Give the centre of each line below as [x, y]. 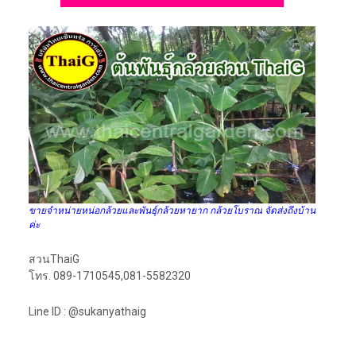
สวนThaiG [54, 259]
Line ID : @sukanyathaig [87, 311]
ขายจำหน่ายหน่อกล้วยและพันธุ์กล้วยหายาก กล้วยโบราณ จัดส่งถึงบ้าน [172, 210]
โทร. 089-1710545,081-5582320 [109, 275]
